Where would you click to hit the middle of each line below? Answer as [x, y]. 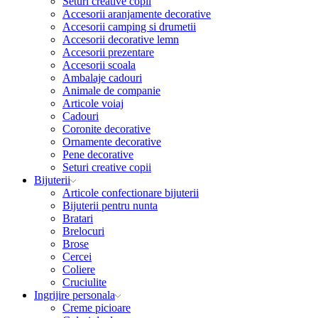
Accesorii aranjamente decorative [137, 14]
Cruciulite [84, 283]
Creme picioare [97, 308]
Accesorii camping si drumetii [129, 27]
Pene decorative [98, 155]
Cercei [77, 257]
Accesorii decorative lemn [121, 40]
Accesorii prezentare [108, 53]
